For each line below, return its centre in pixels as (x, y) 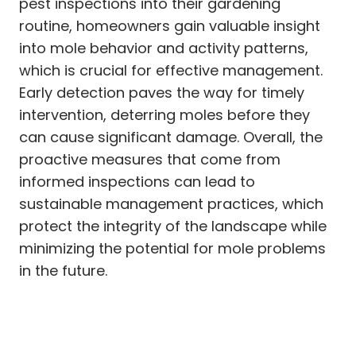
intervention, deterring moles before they (164, 114)
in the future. (63, 270)
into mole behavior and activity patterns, (164, 48)
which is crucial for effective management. (171, 70)
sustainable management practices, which (171, 203)
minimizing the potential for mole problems (172, 248)
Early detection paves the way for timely (162, 92)
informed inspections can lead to (137, 181)
